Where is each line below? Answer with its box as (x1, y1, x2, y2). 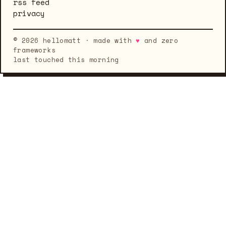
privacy (13, 8, 45, 19)
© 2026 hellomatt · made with (13, 35, 136, 45)
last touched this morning (13, 54, 119, 65)
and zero (140, 35, 179, 45)
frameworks (13, 45, 55, 55)
